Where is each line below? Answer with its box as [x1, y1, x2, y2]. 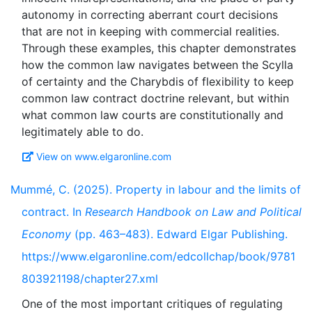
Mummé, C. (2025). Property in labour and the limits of [10, 182, 301, 196]
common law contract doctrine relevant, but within [22, 91, 289, 105]
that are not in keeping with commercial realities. [22, 24, 279, 38]
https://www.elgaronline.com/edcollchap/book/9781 [22, 249, 295, 263]
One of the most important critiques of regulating [22, 297, 283, 311]
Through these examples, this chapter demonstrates [22, 41, 296, 55]
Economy [22, 227, 71, 241]
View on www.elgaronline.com [36, 150, 171, 162]
